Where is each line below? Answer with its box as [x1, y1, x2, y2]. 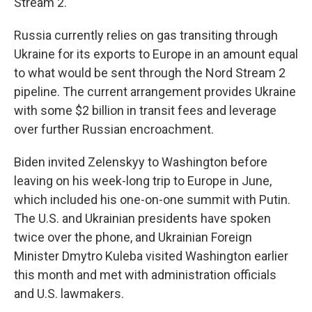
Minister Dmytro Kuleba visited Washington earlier [14, 249, 288, 263]
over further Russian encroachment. [14, 122, 214, 136]
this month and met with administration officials [14, 267, 276, 282]
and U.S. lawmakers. [14, 286, 124, 301]
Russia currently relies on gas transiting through [14, 28, 278, 42]
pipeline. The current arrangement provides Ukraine [14, 84, 296, 99]
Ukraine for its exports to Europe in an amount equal [14, 47, 298, 61]
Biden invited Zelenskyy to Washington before [14, 155, 267, 169]
